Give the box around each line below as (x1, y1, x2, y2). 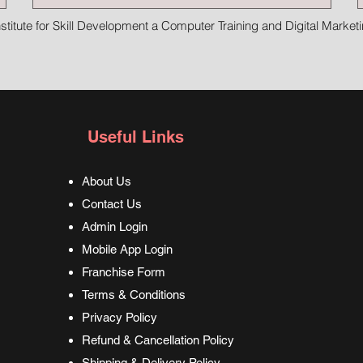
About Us (82, 174, 132, 189)
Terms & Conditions (82, 288, 190, 302)
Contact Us (82, 197, 143, 211)
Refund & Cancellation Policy (82, 333, 235, 348)
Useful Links (88, 127, 185, 147)
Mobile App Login (82, 242, 173, 257)
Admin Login (82, 220, 148, 234)
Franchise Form (82, 265, 166, 280)
